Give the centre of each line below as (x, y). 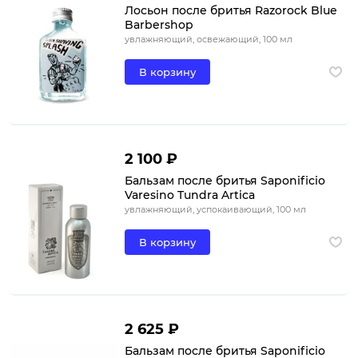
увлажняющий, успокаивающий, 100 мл (215, 209)
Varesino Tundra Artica (189, 195)
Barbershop (159, 24)
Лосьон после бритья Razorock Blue (231, 10)
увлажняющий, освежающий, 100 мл (208, 39)
